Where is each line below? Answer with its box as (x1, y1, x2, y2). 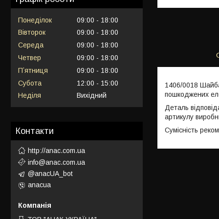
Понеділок (18, 16, 52, 24)
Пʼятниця (18, 66, 48, 74)
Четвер (18, 53, 41, 62)
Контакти (16, 126, 54, 136)
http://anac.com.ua (28, 146, 85, 154)
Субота (18, 79, 42, 87)
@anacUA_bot (28, 169, 73, 177)
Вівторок (18, 28, 45, 37)
